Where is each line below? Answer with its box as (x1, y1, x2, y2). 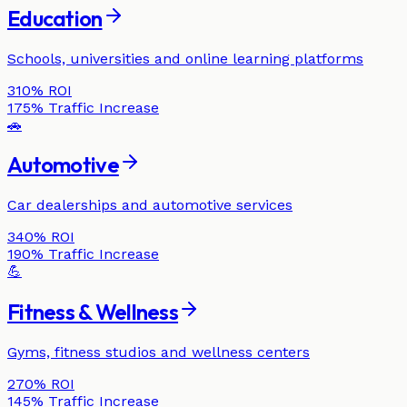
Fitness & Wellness (7, 298, 179, 326)
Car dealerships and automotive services (7, 196, 293, 214)
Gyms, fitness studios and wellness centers (7, 343, 310, 362)
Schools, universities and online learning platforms (7, 49, 363, 67)
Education (7, 4, 103, 32)
